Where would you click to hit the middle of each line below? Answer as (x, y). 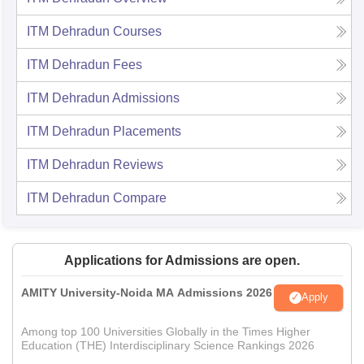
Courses (137, 31)
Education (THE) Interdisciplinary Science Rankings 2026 (168, 345)
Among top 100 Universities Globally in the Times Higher (166, 331)
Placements (147, 131)
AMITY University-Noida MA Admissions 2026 (147, 292)
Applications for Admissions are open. (182, 260)
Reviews (138, 164)
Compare (140, 197)
